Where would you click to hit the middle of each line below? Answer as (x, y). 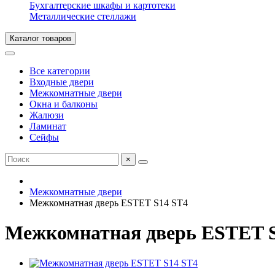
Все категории (60, 71)
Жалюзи (47, 115)
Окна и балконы (64, 104)
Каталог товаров (41, 38)
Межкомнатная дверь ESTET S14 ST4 (109, 203)
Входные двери (62, 82)
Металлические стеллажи (83, 16)
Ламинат (48, 126)
